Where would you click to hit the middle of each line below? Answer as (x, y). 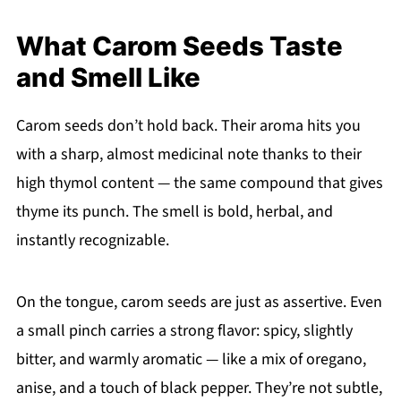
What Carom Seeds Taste (179, 47)
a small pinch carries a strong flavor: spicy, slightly (184, 331)
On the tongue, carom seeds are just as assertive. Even (199, 303)
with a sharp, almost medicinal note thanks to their (188, 155)
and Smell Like (108, 78)
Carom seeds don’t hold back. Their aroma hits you (188, 126)
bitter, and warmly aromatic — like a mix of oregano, (191, 360)
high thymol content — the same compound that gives (199, 183)
